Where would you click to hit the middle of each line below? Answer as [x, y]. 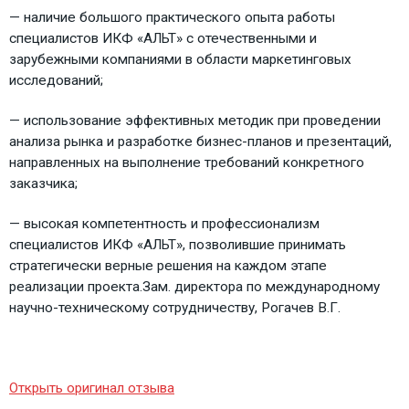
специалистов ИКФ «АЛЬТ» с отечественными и [163, 38]
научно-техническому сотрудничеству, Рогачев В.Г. [175, 307]
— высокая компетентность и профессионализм [164, 223]
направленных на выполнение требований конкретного [187, 162]
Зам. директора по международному [261, 286]
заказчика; [43, 183]
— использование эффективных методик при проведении [195, 120]
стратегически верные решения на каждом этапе [168, 265]
